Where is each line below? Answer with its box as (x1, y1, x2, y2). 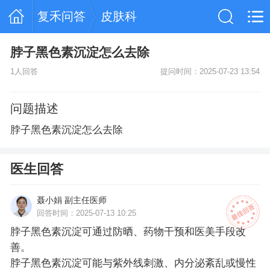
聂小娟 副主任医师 (36, 195, 107, 205)
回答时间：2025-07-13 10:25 (36, 209, 136, 218)
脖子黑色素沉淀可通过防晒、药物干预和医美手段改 (10, 226, 246, 238)
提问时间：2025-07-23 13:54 (160, 66, 260, 76)
